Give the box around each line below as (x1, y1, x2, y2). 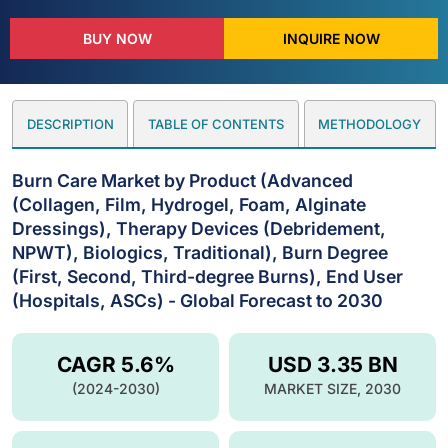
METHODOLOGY (318, 115, 422, 132)
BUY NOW (82, 29, 152, 47)
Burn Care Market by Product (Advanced (12, 169, 353, 191)
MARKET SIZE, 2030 (264, 379, 401, 397)
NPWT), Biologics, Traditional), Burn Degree (12, 241, 388, 263)
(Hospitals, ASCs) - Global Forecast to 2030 (12, 289, 383, 311)
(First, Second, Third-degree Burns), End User (12, 265, 403, 287)
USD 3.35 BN (267, 351, 398, 377)
